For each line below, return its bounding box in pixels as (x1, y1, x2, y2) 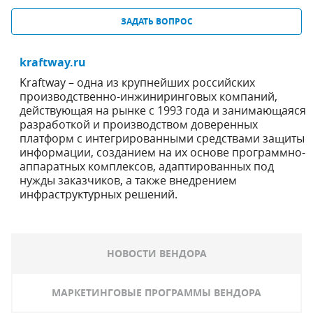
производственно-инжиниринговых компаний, (19, 89, 277, 104)
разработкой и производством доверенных (19, 117, 258, 132)
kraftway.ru (19, 54, 86, 70)
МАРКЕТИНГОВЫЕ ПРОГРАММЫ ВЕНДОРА (52, 286, 261, 299)
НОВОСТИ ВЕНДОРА (106, 247, 207, 260)
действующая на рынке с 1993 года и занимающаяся (19, 103, 306, 118)
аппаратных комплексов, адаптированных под (19, 159, 274, 174)
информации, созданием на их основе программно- (19, 145, 305, 160)
